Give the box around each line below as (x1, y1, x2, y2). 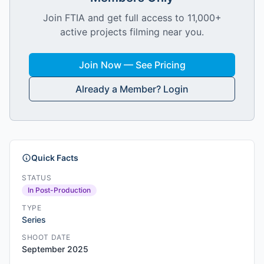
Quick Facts (31, 153, 78, 163)
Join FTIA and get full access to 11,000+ (42, 12, 222, 24)
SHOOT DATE (22, 233, 71, 242)
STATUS (22, 173, 52, 182)
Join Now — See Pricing (78, 59, 186, 71)
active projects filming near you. (60, 26, 204, 38)
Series (22, 214, 46, 225)
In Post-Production (28, 186, 91, 194)
